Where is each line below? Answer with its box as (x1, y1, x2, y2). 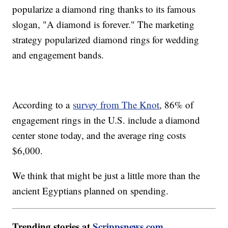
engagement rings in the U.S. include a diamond (12, 113, 201, 126)
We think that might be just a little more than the (12, 168, 201, 182)
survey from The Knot (73, 98, 160, 111)
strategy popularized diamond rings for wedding (12, 33, 199, 46)
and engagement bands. (12, 48, 104, 61)
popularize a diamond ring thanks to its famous (12, 2, 196, 15)
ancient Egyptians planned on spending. (12, 184, 169, 197)
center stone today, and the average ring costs (12, 128, 186, 141)
